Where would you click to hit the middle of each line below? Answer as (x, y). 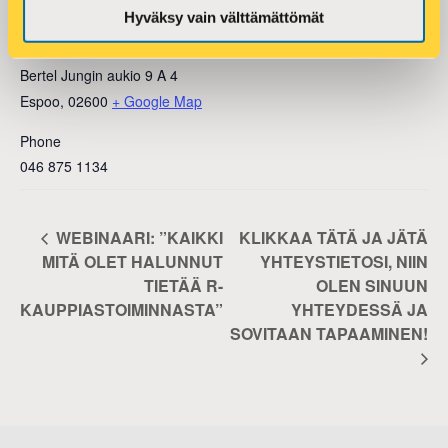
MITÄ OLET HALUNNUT (132, 262)
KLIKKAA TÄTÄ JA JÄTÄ (333, 238)
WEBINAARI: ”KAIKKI (137, 238)
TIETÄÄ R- (183, 286)
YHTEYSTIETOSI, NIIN (344, 262)
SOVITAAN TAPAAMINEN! (329, 334)
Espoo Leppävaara (80, 47)
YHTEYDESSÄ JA (359, 310)
